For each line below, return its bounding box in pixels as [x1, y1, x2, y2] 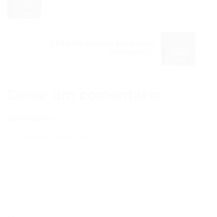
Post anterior [54, 4, 91, 11]
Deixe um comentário [7, 86, 161, 104]
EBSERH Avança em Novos [49, 39, 155, 48]
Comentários [7, 114, 54, 123]
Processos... [108, 48, 155, 57]
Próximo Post [110, 60, 149, 66]
